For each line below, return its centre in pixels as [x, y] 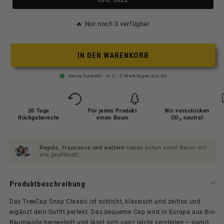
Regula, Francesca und [72, 148]
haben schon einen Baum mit [166, 148]
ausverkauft [33, 13]
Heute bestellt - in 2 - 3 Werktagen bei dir [117, 76]
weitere [114, 148]
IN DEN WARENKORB [113, 55]
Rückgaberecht [39, 118]
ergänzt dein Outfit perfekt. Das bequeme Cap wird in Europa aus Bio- [113, 212]
